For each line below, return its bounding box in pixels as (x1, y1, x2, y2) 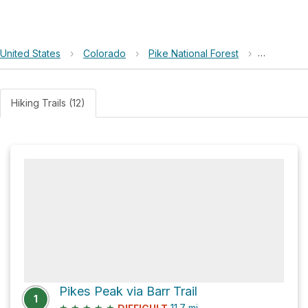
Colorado (83, 47, 126, 59)
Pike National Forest (148, 47, 239, 59)
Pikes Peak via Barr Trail (59, 284, 197, 298)
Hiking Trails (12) (11, 97, 85, 109)
